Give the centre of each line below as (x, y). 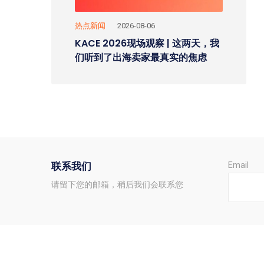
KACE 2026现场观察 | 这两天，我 (147, 43)
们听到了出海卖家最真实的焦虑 (141, 57)
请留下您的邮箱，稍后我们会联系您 (117, 184)
